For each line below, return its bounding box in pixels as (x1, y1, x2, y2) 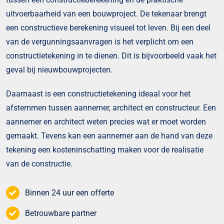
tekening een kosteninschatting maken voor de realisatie (5, 145, 203, 155)
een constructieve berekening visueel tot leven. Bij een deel (5, 23, 210, 33)
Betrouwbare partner (25, 208, 97, 218)
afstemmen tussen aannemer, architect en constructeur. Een (5, 103, 216, 113)
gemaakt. (5, 131, 41, 141)
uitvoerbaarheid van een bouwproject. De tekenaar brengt (5, 9, 206, 19)
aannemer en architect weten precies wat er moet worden (5, 117, 206, 127)
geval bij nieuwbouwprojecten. (5, 65, 112, 75)
